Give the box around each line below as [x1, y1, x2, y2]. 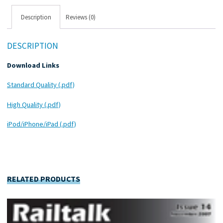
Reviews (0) [66, 12, 96, 21]
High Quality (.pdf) [7, 100, 61, 109]
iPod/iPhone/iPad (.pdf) [7, 119, 77, 128]
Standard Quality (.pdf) [7, 80, 75, 89]
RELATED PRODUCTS [7, 173, 81, 184]
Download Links [7, 60, 60, 70]
